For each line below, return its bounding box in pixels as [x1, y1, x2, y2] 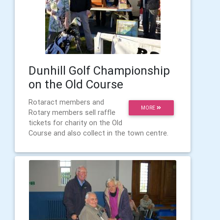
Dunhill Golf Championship [28, 63, 170, 78]
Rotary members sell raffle [28, 108, 115, 117]
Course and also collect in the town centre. [28, 129, 168, 137]
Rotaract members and [28, 98, 104, 107]
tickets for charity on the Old [28, 118, 122, 127]
